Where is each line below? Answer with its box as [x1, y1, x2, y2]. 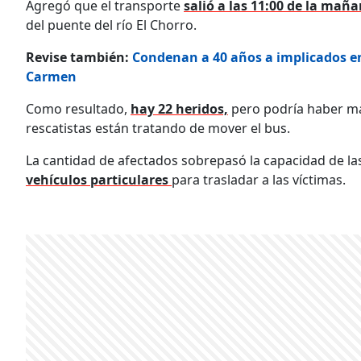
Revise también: [26, 48, 132, 67]
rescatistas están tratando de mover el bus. [26, 119, 290, 138]
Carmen [26, 68, 77, 86]
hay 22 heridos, [131, 100, 228, 118]
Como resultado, [26, 100, 131, 118]
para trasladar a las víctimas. [172, 171, 346, 189]
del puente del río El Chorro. [26, 16, 197, 35]
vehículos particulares [26, 171, 172, 189]
